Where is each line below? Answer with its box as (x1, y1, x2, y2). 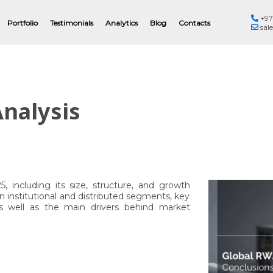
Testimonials (49, 18, 93, 27)
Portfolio (7, 18, 38, 27)
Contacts (178, 18, 210, 27)
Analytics (105, 18, 138, 27)
